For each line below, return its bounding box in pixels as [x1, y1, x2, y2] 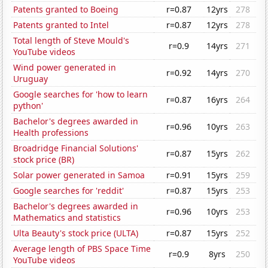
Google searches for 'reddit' [13, 185, 124, 197]
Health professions [13, 127, 89, 139]
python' [13, 100, 44, 112]
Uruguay [13, 73, 48, 85]
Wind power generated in [13, 62, 117, 74]
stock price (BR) [13, 154, 75, 166]
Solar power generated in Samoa [13, 169, 145, 181]
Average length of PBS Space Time [13, 243, 151, 255]
